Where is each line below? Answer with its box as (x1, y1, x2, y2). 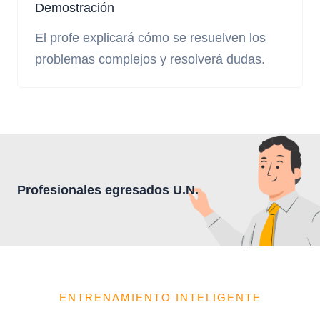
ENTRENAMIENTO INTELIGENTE (59, 291, 261, 304)
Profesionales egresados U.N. (17, 182, 199, 198)
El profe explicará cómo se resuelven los (35, 30, 266, 46)
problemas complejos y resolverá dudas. (35, 51, 265, 67)
